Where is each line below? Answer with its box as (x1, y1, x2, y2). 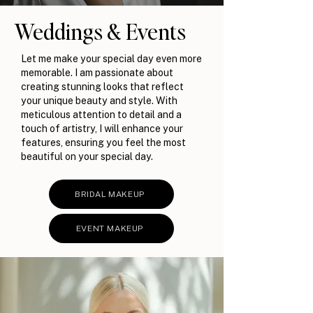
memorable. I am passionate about (21, 66, 173, 78)
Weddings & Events (14, 17, 186, 45)
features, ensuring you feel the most (21, 136, 186, 148)
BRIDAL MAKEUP (75, 189, 145, 200)
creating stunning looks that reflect (21, 80, 184, 92)
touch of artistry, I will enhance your (21, 122, 183, 134)
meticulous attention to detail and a (21, 108, 182, 120)
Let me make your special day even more (21, 52, 202, 64)
